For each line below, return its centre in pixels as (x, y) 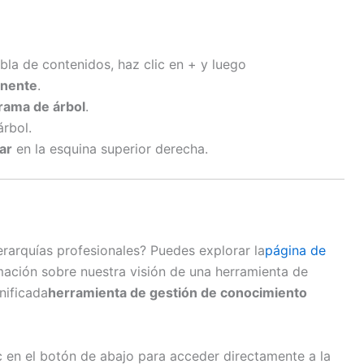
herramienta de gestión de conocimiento (178, 293)
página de (295, 251)
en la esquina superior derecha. (110, 149)
